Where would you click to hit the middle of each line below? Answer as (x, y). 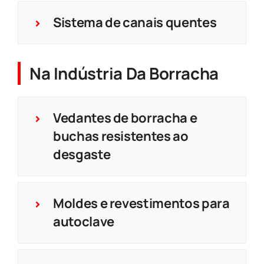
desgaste (82, 154)
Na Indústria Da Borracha (124, 73)
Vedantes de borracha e (125, 118)
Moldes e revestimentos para (141, 203)
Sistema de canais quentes (135, 22)
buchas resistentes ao (121, 136)
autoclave (83, 221)
